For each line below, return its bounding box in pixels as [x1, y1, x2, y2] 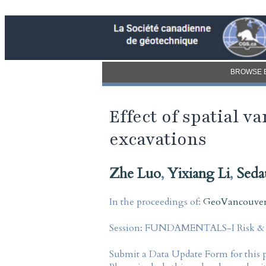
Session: [109, 221, 145, 235]
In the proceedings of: [109, 195, 203, 208]
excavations [109, 128, 207, 151]
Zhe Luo [109, 163, 161, 183]
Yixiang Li [167, 163, 230, 183]
